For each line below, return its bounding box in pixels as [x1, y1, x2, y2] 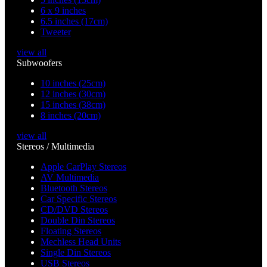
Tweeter [41, 27, 71, 38]
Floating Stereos [41, 226, 101, 237]
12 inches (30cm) [41, 89, 105, 100]
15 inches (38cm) [41, 100, 105, 110]
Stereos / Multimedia [17, 141, 94, 152]
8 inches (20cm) [41, 110, 101, 121]
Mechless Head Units [41, 237, 121, 247]
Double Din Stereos [41, 215, 115, 226]
